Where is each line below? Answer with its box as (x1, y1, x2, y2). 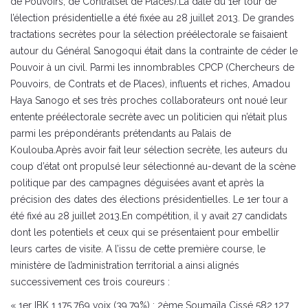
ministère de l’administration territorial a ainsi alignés (10, 260, 239, 272)
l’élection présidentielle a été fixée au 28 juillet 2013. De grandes (10, 12, 294, 24)
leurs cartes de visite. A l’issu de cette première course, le (10, 243, 265, 255)
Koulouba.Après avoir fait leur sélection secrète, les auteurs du (10, 144, 287, 156)
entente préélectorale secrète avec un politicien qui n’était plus (10, 111, 287, 123)
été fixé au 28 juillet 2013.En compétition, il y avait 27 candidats (10, 210, 287, 222)
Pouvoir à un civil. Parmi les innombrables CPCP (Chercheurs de (10, 62, 294, 74)
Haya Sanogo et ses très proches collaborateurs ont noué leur (10, 95, 287, 107)
